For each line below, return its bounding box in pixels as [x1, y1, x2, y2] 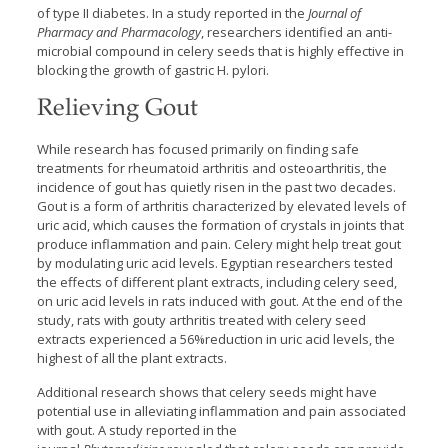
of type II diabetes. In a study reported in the [36, 4, 308, 22]
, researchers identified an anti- [200, 23, 392, 41]
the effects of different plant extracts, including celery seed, [36, 273, 397, 291]
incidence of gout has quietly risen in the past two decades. [36, 178, 396, 196]
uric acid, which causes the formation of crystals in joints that [36, 216, 404, 234]
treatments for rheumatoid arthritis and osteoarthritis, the [36, 159, 387, 177]
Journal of [307, 4, 361, 22]
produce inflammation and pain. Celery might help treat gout [36, 235, 401, 253]
